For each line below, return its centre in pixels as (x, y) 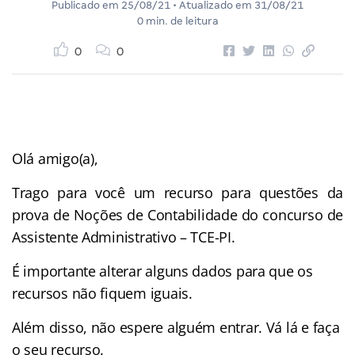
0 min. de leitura (177, 21)
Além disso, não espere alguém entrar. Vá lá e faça (176, 327)
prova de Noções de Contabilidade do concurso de (177, 214)
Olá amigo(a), (55, 158)
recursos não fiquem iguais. (102, 293)
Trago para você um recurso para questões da (177, 192)
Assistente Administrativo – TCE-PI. (124, 237)
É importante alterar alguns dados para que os (162, 271)
